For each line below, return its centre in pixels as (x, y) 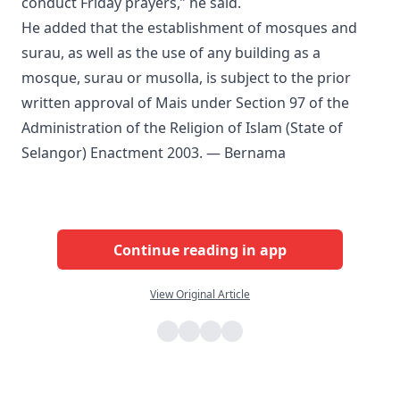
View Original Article (200, 295)
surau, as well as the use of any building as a (171, 53)
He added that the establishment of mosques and (189, 28)
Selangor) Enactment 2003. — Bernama (154, 153)
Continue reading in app (200, 250)
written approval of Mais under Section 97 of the (185, 103)
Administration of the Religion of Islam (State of (182, 128)
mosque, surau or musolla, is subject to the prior (186, 78)
